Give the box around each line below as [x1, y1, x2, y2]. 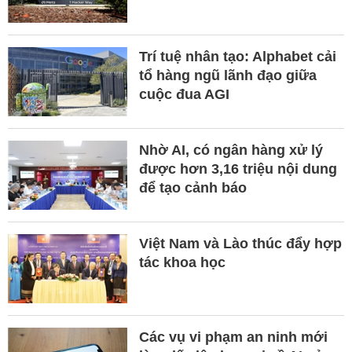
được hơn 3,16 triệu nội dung [138, 161, 337, 178]
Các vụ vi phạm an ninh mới [138, 329, 328, 346]
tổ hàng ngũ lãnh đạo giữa [138, 68, 317, 84]
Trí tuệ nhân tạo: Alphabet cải [138, 49, 336, 65]
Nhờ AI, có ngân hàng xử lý [138, 142, 323, 159]
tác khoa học [138, 255, 225, 271]
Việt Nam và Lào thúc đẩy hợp [138, 236, 342, 252]
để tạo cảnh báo [138, 180, 247, 196]
